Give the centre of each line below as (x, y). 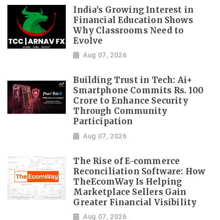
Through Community (120, 111)
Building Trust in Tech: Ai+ (133, 81)
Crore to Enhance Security (131, 101)
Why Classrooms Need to (129, 30)
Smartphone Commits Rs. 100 (138, 91)
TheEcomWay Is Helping (128, 182)
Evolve (88, 41)
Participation (103, 122)
